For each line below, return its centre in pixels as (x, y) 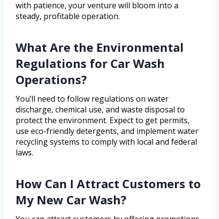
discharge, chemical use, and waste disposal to (100, 110)
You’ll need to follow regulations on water (92, 99)
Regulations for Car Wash (90, 64)
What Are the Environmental (100, 47)
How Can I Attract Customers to (108, 184)
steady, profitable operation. (68, 16)
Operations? (51, 80)
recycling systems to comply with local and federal (106, 142)
